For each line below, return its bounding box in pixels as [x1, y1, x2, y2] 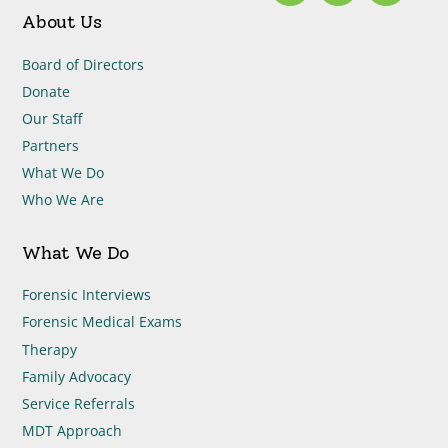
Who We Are [22, 190, 105, 210]
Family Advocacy [22, 366, 132, 386]
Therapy [22, 339, 78, 359]
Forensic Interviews [22, 285, 152, 305]
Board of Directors [22, 54, 145, 74]
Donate [22, 81, 71, 101]
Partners [22, 136, 80, 156]
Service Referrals [22, 393, 136, 413]
